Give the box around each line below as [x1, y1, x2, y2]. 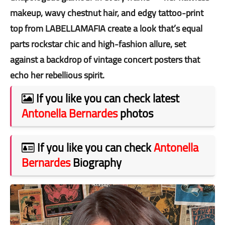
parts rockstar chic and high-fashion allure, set [10, 35, 186, 52]
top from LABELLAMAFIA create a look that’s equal [10, 20, 202, 37]
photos [118, 102, 153, 124]
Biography [70, 152, 122, 173]
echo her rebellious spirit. [10, 66, 104, 83]
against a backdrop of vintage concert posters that [10, 51, 200, 68]
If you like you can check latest [34, 87, 179, 109]
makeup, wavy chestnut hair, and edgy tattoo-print [10, 4, 203, 21]
